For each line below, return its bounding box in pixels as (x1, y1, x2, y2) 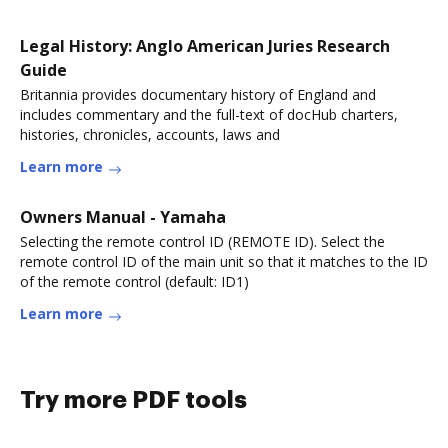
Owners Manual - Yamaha (20, 206, 226, 228)
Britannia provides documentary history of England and (20, 85, 376, 104)
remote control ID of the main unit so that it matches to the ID (20, 252, 428, 271)
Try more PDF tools (20, 388, 247, 412)
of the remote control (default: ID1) (20, 272, 249, 291)
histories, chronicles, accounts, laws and (20, 125, 280, 144)
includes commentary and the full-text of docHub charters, (20, 105, 398, 124)
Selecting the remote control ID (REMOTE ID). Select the (20, 232, 385, 251)
